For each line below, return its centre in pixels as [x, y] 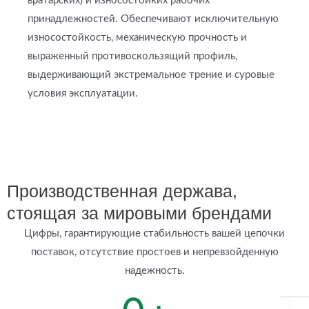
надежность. [154, 270]
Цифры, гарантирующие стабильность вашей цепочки [154, 233]
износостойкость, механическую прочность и [137, 38]
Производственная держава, [122, 191]
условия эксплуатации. [83, 94]
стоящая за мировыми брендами [139, 213]
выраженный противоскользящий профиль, [132, 57]
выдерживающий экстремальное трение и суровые [151, 75]
